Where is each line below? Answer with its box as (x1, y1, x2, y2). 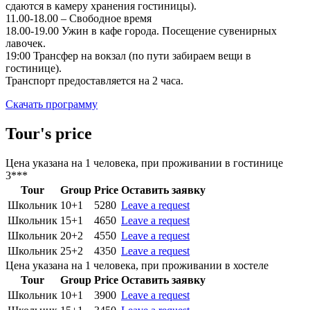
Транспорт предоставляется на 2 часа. (6, 74, 183, 86)
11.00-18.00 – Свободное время (6, 12, 152, 24)
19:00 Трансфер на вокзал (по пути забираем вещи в (6, 49, 251, 62)
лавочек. (6, 37, 46, 49)
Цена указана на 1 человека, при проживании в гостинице (6, 156, 283, 169)
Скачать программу (6, 98, 98, 110)
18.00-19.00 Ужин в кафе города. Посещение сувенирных (6, 24, 277, 37)
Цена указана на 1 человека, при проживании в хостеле (6, 259, 268, 271)
